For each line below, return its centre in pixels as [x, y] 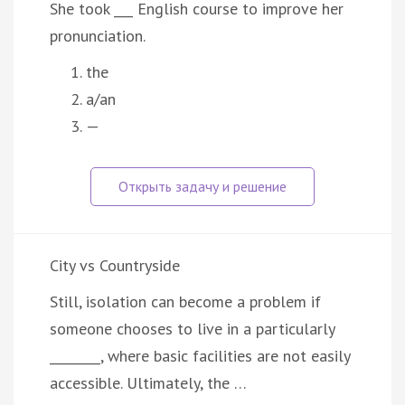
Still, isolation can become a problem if [185, 301]
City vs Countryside [115, 265]
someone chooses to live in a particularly [192, 328]
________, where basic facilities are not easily [200, 355]
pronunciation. [98, 35]
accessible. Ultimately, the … [148, 382]
